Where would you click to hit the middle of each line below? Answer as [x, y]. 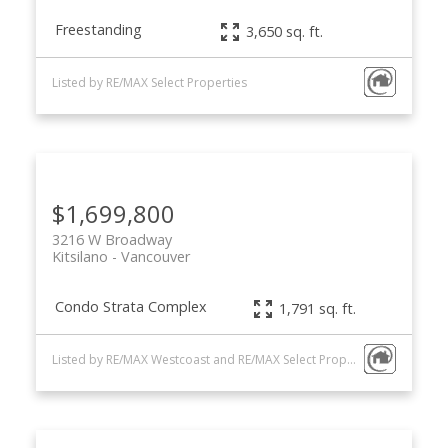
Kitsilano [79, 257]
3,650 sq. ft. [284, 32]
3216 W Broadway [111, 240]
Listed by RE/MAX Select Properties [149, 82]
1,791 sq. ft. [317, 309]
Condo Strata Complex [130, 307]
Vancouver [155, 257]
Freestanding [98, 30]
